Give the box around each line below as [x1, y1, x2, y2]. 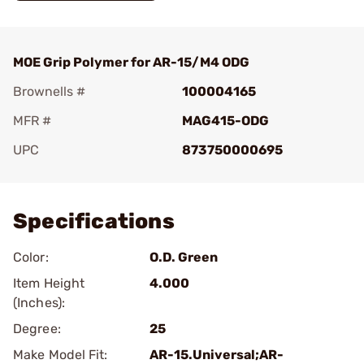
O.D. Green [149, 249, 218, 265]
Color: [13, 249, 49, 265]
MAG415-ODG [182, 113, 269, 128]
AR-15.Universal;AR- [149, 347, 284, 362]
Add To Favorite [36, 165, 132, 180]
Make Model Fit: [13, 347, 108, 362]
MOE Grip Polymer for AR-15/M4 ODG [13, 54, 249, 70]
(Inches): [13, 295, 65, 310]
